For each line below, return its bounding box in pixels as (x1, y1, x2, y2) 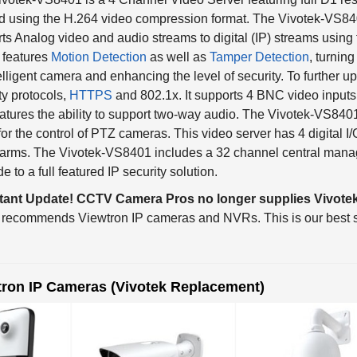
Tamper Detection (210, 29, 309, 43)
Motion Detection (51, 29, 147, 43)
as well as (147, 29, 210, 43)
